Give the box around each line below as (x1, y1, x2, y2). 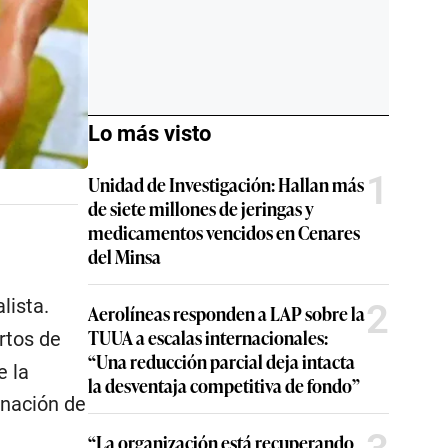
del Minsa (88, 243, 161, 269)
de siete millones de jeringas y (88, 195, 314, 221)
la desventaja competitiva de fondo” (88, 372, 360, 398)
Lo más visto (88, 121, 211, 146)
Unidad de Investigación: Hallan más (88, 171, 364, 197)
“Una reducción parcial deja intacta (88, 348, 355, 374)
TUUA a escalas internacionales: (88, 324, 328, 350)
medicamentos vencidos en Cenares (88, 219, 360, 245)
